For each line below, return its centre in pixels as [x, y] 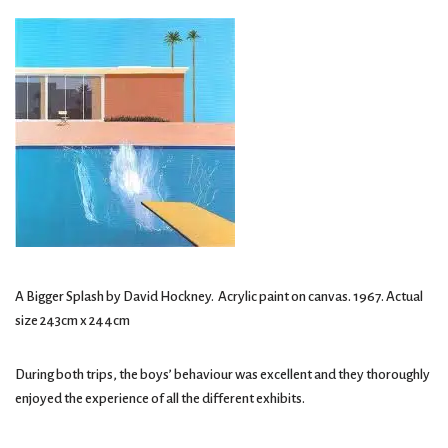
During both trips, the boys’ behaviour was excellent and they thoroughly [222, 375]
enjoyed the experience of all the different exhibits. [160, 399]
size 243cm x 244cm [72, 321]
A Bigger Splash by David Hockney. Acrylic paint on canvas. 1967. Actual [219, 297]
